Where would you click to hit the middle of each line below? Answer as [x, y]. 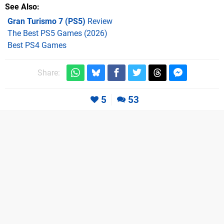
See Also [21, 7]
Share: [48, 73]
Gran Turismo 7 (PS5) [46, 21]
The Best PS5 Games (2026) [57, 33]
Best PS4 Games [37, 45]
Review [99, 21]
